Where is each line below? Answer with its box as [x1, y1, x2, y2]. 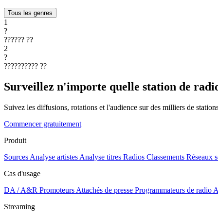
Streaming [4, 202, 35, 211]
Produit [4, 136, 26, 145]
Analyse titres [79, 152, 121, 161]
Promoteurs [39, 185, 74, 194]
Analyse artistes [30, 152, 78, 161]
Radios [123, 152, 145, 161]
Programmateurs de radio [135, 185, 212, 194]
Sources [4, 152, 28, 161]
